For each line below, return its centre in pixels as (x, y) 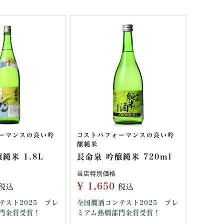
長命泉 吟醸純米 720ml (124, 157)
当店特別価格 (96, 173)
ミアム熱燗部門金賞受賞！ (119, 213)
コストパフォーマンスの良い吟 (126, 135)
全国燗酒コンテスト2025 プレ (128, 203)
